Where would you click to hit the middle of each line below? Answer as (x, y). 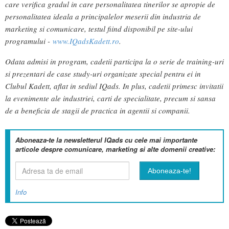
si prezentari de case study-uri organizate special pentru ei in (103, 73)
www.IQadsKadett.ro (86, 41)
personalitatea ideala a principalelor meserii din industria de (103, 17)
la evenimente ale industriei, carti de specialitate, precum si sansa (110, 98)
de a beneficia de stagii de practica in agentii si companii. (98, 110)
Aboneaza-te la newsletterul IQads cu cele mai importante (106, 140)
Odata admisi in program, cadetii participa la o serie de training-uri (114, 61)
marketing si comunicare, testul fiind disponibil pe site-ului (99, 29)
